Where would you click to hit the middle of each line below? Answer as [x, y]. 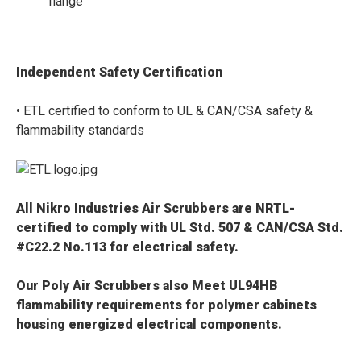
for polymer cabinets [250, 305]
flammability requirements [100, 305]
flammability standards [81, 131]
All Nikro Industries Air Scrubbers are [135, 209]
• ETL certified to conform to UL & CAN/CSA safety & [165, 111]
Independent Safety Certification [120, 73]
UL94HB [254, 286]
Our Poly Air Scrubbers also [103, 286]
